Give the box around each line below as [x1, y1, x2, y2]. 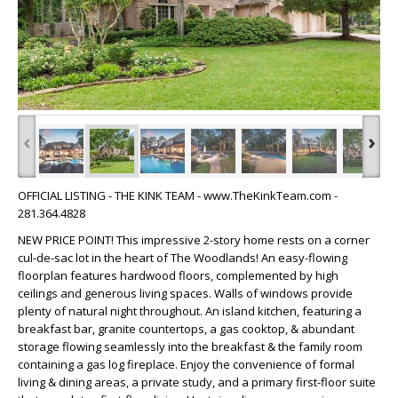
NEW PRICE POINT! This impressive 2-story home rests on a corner [18, 232, 370, 249]
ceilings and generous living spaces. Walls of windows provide [18, 285, 353, 302]
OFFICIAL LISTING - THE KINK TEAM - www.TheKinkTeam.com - [18, 187, 338, 204]
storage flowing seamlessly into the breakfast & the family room [18, 338, 362, 355]
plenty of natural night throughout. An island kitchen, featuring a [18, 303, 362, 320]
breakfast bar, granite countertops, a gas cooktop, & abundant [18, 321, 354, 338]
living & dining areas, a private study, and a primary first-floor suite [18, 374, 376, 391]
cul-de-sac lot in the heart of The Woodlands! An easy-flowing [18, 250, 347, 267]
